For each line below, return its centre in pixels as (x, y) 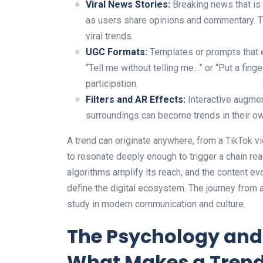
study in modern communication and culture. (156, 204)
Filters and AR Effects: (136, 99)
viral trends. (109, 36)
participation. (112, 83)
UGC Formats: (117, 52)
